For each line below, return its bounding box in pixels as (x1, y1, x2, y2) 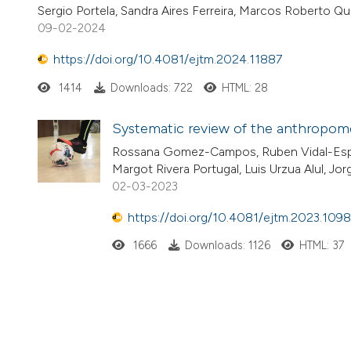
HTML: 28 (222, 80, 269, 95)
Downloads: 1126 (184, 238, 270, 253)
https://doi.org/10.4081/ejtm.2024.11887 (53, 52, 282, 67)
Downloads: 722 (110, 80, 193, 95)
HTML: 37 (299, 238, 346, 253)
